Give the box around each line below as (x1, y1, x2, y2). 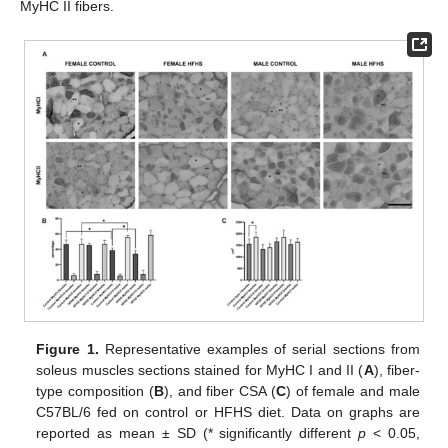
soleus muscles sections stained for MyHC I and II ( (36, 361, 364, 378)
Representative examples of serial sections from (98, 340, 420, 357)
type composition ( (36, 382, 154, 399)
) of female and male (285, 382, 420, 399)
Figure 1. (36, 340, 99, 357)
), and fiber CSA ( (163, 382, 276, 399)
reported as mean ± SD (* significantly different (36, 424, 359, 441)
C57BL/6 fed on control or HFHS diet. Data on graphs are (36, 403, 420, 420)
